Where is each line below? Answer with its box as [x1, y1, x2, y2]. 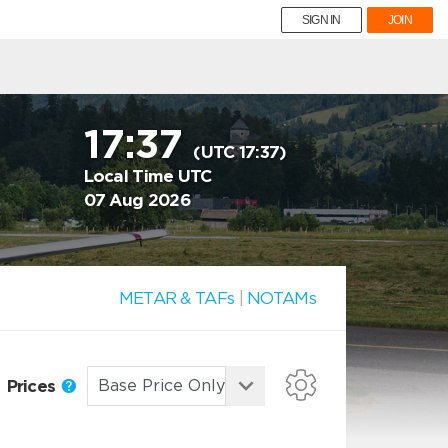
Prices [6, 375, 60, 396]
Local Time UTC [83, 166, 212, 186]
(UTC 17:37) [193, 142, 287, 162]
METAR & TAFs [118, 288, 235, 308]
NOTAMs [247, 288, 316, 308]
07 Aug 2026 [83, 190, 191, 210]
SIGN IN [301, 13, 341, 27]
